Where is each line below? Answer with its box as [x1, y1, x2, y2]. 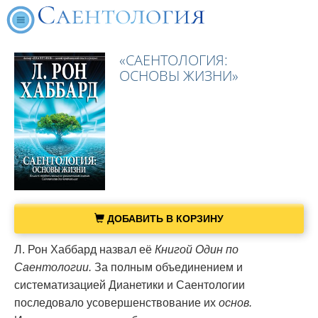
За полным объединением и [94, 261, 243, 274]
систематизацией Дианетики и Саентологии [14, 279, 245, 292]
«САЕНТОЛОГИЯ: [119, 50, 228, 70]
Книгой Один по [155, 243, 238, 256]
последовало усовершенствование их [14, 297, 219, 309]
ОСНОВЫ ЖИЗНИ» [119, 66, 238, 85]
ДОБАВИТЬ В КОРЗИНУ [104, 213, 224, 225]
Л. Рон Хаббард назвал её [14, 243, 155, 256]
